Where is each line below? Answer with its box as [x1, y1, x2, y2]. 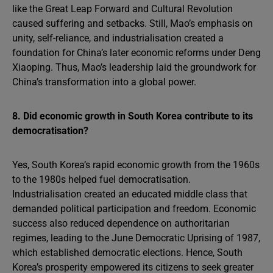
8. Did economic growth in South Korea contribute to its [12, 110, 253, 122]
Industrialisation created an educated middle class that [12, 188, 247, 200]
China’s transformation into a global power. [12, 76, 196, 88]
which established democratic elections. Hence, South [12, 247, 243, 258]
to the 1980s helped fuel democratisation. [12, 174, 191, 185]
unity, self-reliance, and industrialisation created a [12, 32, 224, 44]
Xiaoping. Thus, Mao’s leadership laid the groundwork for [12, 62, 256, 73]
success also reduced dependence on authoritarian [12, 218, 230, 229]
